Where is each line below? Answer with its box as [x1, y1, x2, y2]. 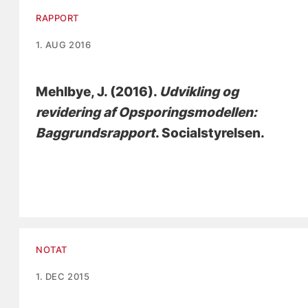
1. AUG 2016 [36, 38, 91, 50]
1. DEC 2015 [36, 270, 90, 282]
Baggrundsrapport [36, 124, 156, 141]
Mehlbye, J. [36, 83, 108, 100]
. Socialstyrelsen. [155, 124, 265, 141]
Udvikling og [159, 83, 239, 100]
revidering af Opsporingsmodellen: [36, 104, 258, 120]
